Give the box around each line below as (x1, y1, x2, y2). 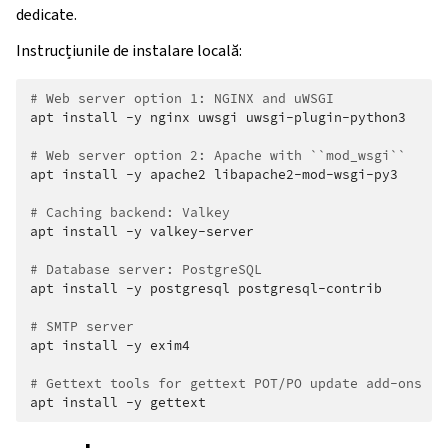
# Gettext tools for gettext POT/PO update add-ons (30, 374, 422, 392)
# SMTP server (30, 317, 134, 335)
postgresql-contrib (238, 279, 382, 297)
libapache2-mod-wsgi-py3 (214, 165, 398, 183)
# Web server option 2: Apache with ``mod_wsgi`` (30, 146, 406, 164)
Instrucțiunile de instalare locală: (16, 39, 242, 61)
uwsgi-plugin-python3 (246, 108, 406, 126)
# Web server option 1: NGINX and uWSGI (30, 89, 334, 107)
